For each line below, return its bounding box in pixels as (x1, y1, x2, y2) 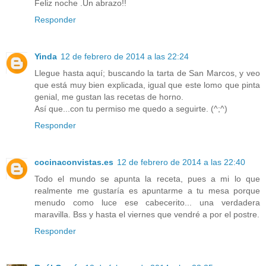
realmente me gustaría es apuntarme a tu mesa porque (34, 185, 260, 195)
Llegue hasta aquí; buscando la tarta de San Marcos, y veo (34, 68, 260, 78)
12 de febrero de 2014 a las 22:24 (61, 51, 189, 61)
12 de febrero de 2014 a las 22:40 (117, 157, 245, 167)
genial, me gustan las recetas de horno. (34, 91, 183, 102)
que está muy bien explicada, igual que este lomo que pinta (34, 80, 260, 90)
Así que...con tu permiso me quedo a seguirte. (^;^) (34, 103, 227, 113)
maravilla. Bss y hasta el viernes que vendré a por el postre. (34, 209, 259, 219)
